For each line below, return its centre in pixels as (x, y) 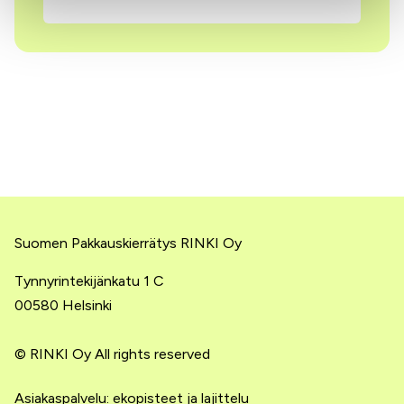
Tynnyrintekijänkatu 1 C (89, 281)
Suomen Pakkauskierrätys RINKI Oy (128, 243)
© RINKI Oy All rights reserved (112, 354)
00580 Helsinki (63, 305)
